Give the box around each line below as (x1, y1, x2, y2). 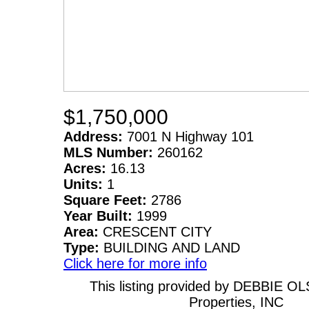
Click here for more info (63, 255, 207, 271)
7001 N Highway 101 (127, 128, 254, 144)
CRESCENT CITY (103, 223, 212, 239)
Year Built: (63, 208, 137, 223)
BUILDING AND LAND (103, 239, 240, 255)
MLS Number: (63, 144, 157, 160)
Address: (63, 128, 127, 144)
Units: (63, 176, 107, 192)
